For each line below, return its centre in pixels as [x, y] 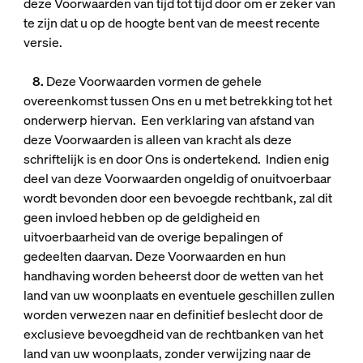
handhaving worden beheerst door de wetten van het [173, 275]
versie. [43, 42]
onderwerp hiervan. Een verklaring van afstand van [169, 120]
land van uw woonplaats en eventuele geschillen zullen [179, 295]
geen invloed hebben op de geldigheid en [141, 217]
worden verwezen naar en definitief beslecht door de [173, 314]
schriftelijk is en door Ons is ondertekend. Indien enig [176, 159]
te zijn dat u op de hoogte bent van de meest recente [171, 23]
